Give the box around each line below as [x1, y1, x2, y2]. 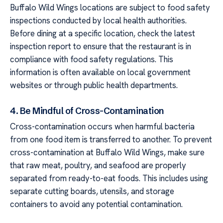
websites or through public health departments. [10, 79, 178, 91]
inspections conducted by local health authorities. [10, 14, 187, 26]
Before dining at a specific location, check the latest [10, 27, 195, 39]
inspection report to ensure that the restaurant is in [10, 40, 191, 52]
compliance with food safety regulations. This [10, 53, 173, 65]
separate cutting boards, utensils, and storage [10, 185, 174, 197]
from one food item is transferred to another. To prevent [10, 133, 212, 145]
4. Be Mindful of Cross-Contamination [10, 105, 164, 116]
